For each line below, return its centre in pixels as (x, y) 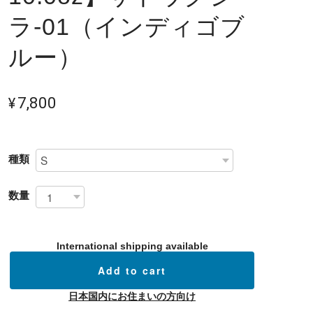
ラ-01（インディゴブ (127, 27)
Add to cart (132, 270)
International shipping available (132, 246)
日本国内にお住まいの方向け (132, 296)
